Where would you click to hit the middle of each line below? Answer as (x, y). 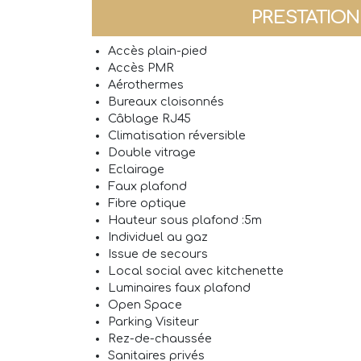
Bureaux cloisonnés (166, 102)
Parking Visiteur (154, 322)
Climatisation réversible (177, 136)
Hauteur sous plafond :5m (185, 220)
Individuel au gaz (158, 237)
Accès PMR (141, 68)
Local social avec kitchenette (196, 271)
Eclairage (136, 170)
